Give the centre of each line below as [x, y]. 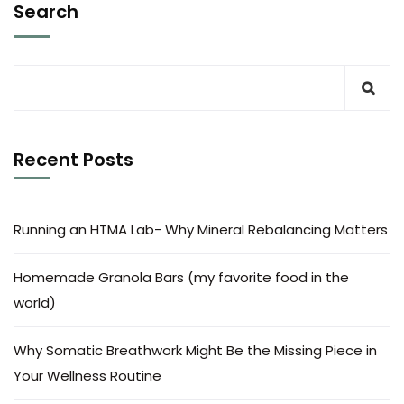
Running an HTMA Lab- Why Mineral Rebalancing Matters [201, 230]
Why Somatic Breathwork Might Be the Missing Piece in [195, 350]
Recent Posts [73, 160]
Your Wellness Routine [87, 376]
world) [35, 303]
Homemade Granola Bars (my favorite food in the [181, 277]
